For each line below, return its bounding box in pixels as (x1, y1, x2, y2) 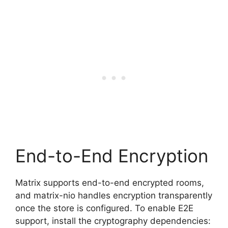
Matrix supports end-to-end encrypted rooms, (15, 177, 204, 188)
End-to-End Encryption (15, 145, 208, 166)
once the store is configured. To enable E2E (15, 203, 193, 213)
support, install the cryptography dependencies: (15, 215, 211, 226)
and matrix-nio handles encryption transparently (15, 190, 212, 201)
